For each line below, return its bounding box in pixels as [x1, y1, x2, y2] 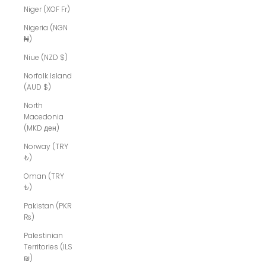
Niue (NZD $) [24, 52, 68, 63]
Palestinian [24, 230, 63, 241]
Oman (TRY [24, 171, 64, 182]
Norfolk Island [24, 71, 72, 81]
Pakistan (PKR [24, 201, 72, 211]
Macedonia [24, 112, 64, 122]
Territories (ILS [24, 242, 72, 252]
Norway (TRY [24, 141, 68, 152]
